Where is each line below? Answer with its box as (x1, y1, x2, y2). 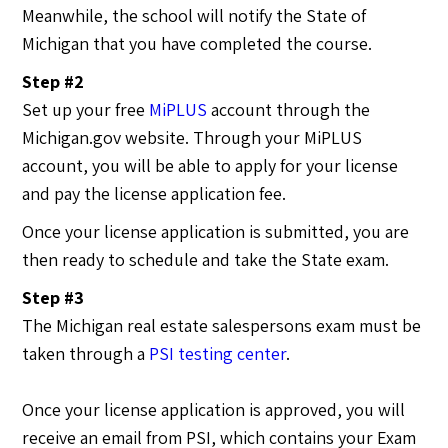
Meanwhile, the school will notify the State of (22, 3, 367, 27)
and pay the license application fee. (22, 181, 287, 205)
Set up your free (22, 97, 150, 121)
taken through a (22, 341, 150, 365)
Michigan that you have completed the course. (22, 31, 373, 55)
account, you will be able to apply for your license (22, 153, 399, 177)
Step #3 (22, 285, 85, 309)
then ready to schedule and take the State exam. (22, 247, 390, 271)
